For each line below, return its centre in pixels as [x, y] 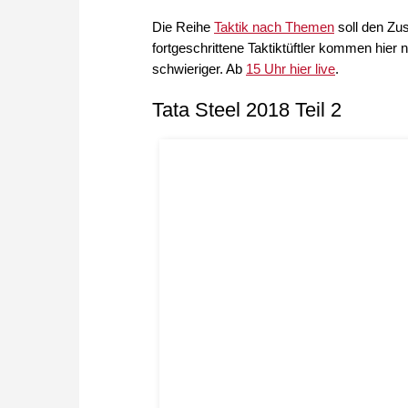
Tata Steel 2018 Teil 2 [247, 110]
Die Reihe [183, 27]
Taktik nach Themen [274, 27]
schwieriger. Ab [199, 69]
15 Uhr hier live [291, 69]
